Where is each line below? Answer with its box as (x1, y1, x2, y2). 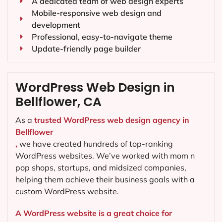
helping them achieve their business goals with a (15, 174, 195, 185)
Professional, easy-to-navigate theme (31, 32, 172, 42)
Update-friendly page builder (31, 44, 141, 54)
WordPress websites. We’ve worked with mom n (15, 151, 195, 161)
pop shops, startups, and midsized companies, (15, 163, 186, 173)
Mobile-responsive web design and (31, 8, 162, 18)
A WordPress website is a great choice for (15, 208, 172, 218)
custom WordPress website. (15, 186, 119, 197)
